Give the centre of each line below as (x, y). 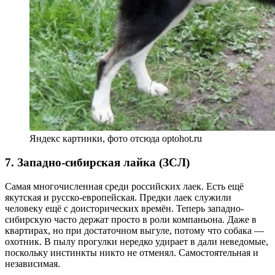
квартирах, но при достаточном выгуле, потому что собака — (134, 230)
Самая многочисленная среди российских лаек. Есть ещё (124, 186)
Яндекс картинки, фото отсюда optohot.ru (116, 139)
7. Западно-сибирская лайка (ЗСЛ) (97, 162)
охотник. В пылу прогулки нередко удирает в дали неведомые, (137, 241)
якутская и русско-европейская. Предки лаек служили (118, 197)
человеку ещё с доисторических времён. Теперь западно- (124, 208)
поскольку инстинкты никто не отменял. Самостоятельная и (132, 252)
